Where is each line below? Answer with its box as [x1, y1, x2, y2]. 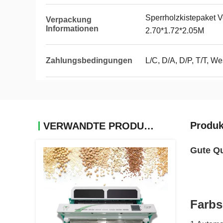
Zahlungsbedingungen [46, 56, 132, 65]
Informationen [46, 24, 99, 33]
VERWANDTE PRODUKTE [144, 120, 154, 131]
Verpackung [46, 15, 92, 24]
